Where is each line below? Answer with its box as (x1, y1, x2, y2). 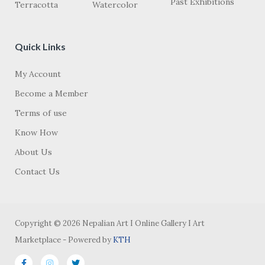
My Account (15, 69, 61, 79)
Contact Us (15, 166, 60, 177)
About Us (15, 147, 52, 157)
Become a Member (15, 88, 88, 99)
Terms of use (15, 108, 67, 118)
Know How (15, 127, 58, 138)
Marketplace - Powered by (15, 235, 113, 245)
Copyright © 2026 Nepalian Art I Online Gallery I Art (15, 218, 205, 228)
